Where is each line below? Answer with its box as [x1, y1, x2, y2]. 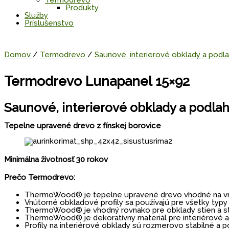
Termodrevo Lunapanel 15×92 [4, 74, 190, 89]
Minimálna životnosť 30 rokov [4, 154, 108, 164]
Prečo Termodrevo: [4, 172, 75, 182]
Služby [25, 11, 48, 20]
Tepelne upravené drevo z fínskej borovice [4, 121, 161, 130]
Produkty [65, 3, 99, 13]
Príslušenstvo [25, 18, 74, 28]
